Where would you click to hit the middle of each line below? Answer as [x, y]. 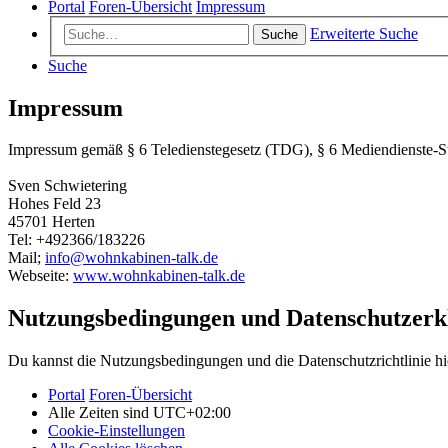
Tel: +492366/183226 [76, 240]
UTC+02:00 [192, 413]
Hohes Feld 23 [54, 204]
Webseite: [40, 276]
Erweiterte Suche [364, 33]
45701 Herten [51, 222]
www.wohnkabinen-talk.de [159, 276]
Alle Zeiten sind [100, 413]
